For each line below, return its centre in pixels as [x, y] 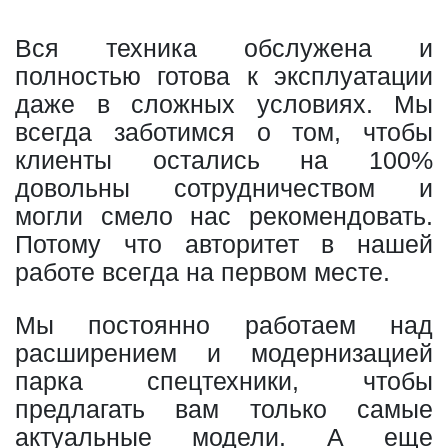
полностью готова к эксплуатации [224, 75]
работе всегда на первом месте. [202, 271]
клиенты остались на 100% [224, 159]
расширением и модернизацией [224, 352]
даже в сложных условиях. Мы [224, 103]
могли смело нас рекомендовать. [224, 215]
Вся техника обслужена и [224, 47]
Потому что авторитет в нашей [224, 243]
